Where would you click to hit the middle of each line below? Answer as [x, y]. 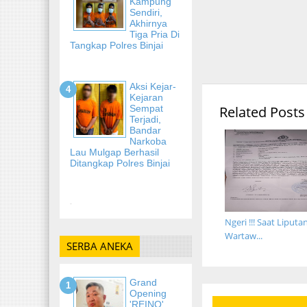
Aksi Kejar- [153, 86]
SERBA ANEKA [100, 246]
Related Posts [262, 112]
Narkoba [148, 141]
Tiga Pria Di [155, 34]
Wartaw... [243, 236]
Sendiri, [146, 12]
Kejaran [146, 97]
